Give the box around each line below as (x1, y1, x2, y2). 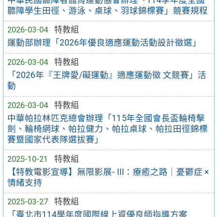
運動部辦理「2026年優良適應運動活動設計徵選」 (7, 38, 201, 48)
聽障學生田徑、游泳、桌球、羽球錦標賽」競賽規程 (7, 5, 208, 15)
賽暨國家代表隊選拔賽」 (7, 134, 104, 144)
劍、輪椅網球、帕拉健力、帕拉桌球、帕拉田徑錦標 (7, 124, 208, 134)
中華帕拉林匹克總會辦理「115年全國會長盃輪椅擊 (7, 113, 205, 123)
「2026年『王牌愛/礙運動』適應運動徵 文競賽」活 (7, 70, 207, 80)
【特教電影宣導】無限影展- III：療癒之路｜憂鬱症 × (7, 167, 209, 177)
